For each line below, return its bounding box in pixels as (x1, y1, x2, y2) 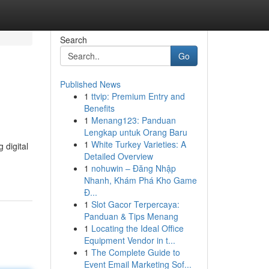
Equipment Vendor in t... (83, 234, 175, 246)
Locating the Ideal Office (91, 222, 184, 234)
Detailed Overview (83, 150, 153, 162)
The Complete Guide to (91, 246, 180, 258)
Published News (59, 78, 121, 90)
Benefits (83, 102, 115, 114)
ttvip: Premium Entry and (91, 90, 185, 102)
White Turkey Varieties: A (91, 138, 186, 150)
